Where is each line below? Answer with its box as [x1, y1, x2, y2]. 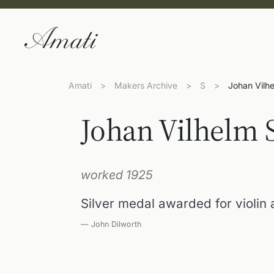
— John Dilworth [81, 220, 141, 229]
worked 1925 [81, 168, 153, 182]
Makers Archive [114, 80, 177, 91]
